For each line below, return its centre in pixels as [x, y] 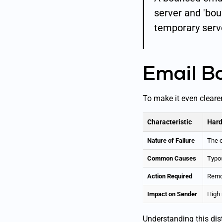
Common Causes [172, 159]
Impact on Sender [172, 194]
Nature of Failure [171, 141]
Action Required [170, 176]
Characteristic [169, 122]
